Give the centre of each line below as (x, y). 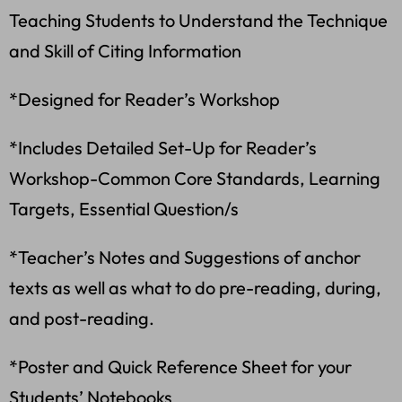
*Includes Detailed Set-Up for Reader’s (163, 148)
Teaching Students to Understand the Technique (198, 21)
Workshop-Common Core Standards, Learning (195, 179)
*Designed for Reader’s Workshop (144, 100)
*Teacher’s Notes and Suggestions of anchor (185, 258)
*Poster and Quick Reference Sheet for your (180, 367)
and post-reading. (82, 319)
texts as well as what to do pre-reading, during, (195, 288)
